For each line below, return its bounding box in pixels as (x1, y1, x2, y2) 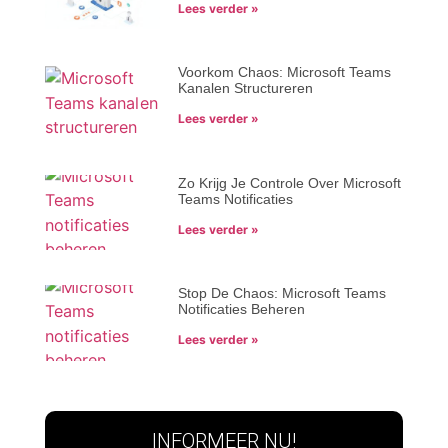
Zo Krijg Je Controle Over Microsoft (177, 174, 401, 191)
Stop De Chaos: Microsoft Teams (177, 285, 386, 302)
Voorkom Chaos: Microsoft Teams (177, 64, 391, 81)
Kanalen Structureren (177, 80, 313, 97)
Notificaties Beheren (177, 301, 305, 318)
